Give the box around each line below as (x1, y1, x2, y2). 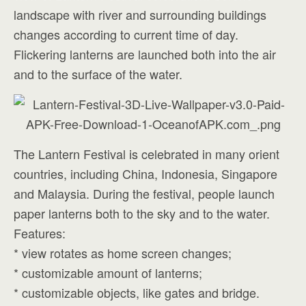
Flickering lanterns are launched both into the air (14, 45, 276, 63)
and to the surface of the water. (14, 65, 182, 83)
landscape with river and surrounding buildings (14, 5, 266, 23)
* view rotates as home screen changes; (14, 244, 232, 262)
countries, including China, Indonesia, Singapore (14, 165, 277, 182)
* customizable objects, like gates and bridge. (14, 283, 260, 301)
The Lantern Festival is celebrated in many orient (14, 145, 279, 163)
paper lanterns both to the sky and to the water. (14, 204, 270, 222)
